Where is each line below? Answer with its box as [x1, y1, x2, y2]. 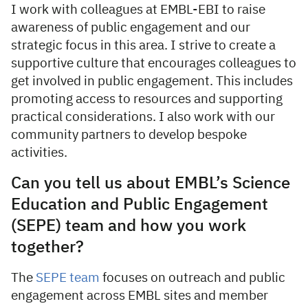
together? [11, 239, 84, 256]
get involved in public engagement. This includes [11, 75, 293, 89]
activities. [11, 146, 67, 160]
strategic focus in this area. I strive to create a [11, 39, 276, 53]
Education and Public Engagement [11, 197, 268, 214]
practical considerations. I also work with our [11, 111, 275, 124]
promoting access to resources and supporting [11, 93, 283, 107]
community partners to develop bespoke [11, 129, 247, 142]
